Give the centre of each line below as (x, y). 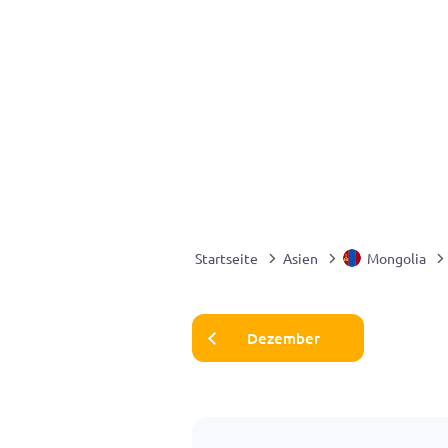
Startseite (226, 258)
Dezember (283, 337)
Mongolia (396, 258)
